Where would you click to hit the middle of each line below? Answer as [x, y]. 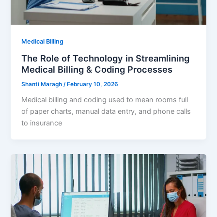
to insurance [42, 123]
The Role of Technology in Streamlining [106, 58]
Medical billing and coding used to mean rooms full [105, 100]
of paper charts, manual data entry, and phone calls [106, 112]
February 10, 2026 [93, 84]
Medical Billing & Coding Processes [97, 69]
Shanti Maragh [43, 84]
